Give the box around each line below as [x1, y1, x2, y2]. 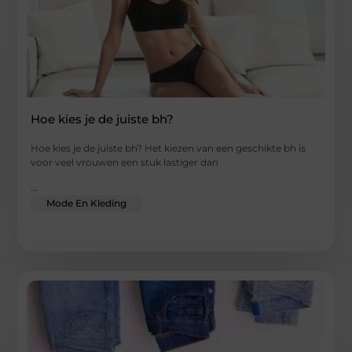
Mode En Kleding [46, 196, 127, 209]
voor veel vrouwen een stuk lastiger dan [31, 156, 219, 168]
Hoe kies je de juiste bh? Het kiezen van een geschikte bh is [31, 141, 306, 154]
